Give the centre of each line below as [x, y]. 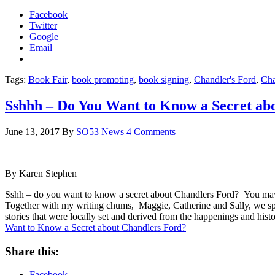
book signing [164, 80]
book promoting [103, 80]
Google [44, 37]
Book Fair [48, 80]
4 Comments [151, 131]
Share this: [32, 251]
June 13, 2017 [32, 131]
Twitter [43, 26]
